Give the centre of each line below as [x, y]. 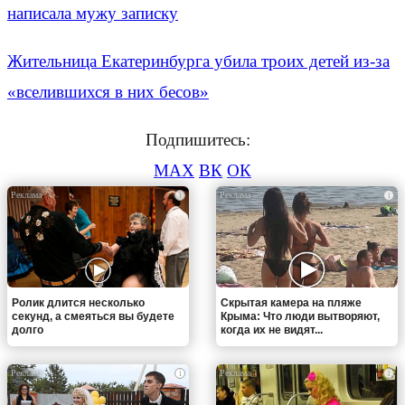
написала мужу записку [93, 13]
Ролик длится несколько [78, 303]
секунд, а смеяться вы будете [93, 317]
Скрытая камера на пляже [291, 303]
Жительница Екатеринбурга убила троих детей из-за [198, 61]
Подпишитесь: [202, 139]
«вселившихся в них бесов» [108, 91]
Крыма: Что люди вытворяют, [300, 317]
